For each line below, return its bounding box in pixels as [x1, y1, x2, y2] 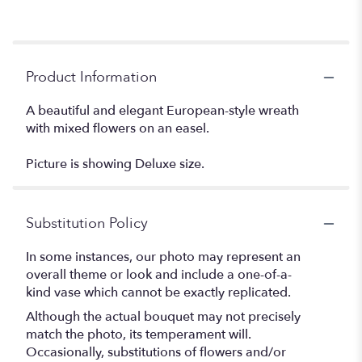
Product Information [26, 67, 157, 88]
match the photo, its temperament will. [26, 326, 251, 344]
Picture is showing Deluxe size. [26, 155, 204, 174]
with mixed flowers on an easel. [26, 120, 209, 138]
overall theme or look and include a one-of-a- [26, 266, 292, 284]
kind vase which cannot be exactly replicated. [26, 284, 291, 302]
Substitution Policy [26, 213, 148, 234]
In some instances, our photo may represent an [26, 248, 301, 267]
